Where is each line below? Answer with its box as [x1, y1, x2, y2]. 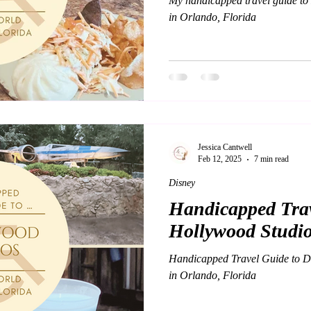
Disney [169, 178, 195, 188]
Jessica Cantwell [198, 142, 252, 152]
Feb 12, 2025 [198, 154, 242, 164]
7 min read [254, 154, 289, 164]
